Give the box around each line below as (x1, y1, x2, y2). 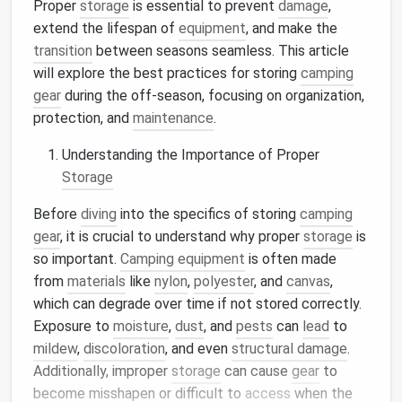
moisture (113, 318, 169, 335)
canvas (286, 273, 330, 290)
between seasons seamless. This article (92, 42, 349, 59)
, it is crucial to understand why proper (60, 228, 303, 245)
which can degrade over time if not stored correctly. (33, 295, 362, 312)
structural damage (232, 340, 347, 357)
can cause (221, 363, 292, 380)
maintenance (133, 109, 214, 127)
